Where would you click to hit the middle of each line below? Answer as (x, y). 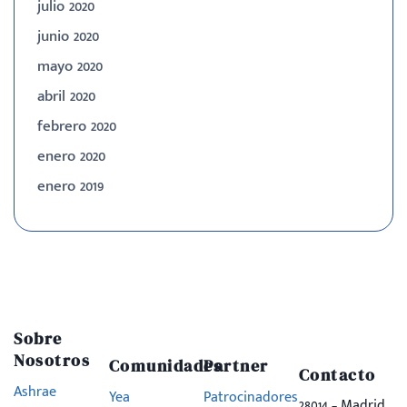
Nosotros (52, 360)
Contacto (337, 374)
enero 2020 (71, 157)
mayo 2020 (70, 67)
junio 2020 (68, 37)
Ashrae (35, 392)
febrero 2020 (77, 127)
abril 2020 (66, 97)
